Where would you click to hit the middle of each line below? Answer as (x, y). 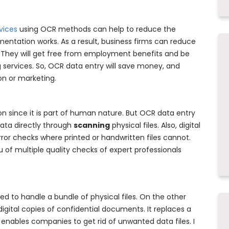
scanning (92, 125)
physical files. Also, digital (155, 125)
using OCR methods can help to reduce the (97, 29)
